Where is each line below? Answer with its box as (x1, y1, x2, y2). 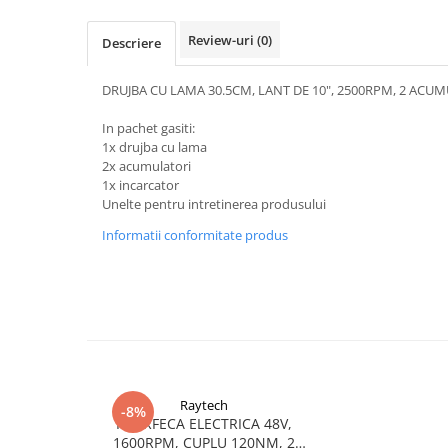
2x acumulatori (102, 157, 194, 176)
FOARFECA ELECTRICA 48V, (116, 414, 292, 434)
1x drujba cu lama (102, 138, 210, 157)
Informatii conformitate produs (102, 226, 288, 245)
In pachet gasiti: (102, 119, 195, 138)
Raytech (180, 396, 228, 415)
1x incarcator (102, 176, 179, 195)
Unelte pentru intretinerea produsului (102, 195, 326, 214)
